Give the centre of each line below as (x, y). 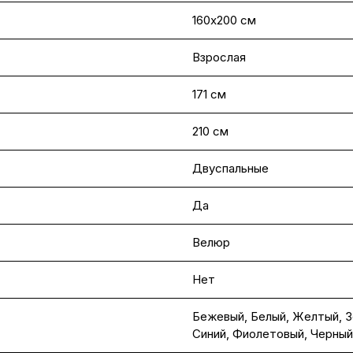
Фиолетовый (268, 334)
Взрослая (219, 57)
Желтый (316, 316)
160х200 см (224, 20)
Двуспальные (230, 168)
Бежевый (218, 316)
